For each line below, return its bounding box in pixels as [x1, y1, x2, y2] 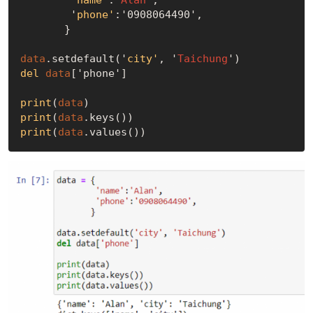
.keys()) [82, 111, 133, 124]
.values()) [82, 126, 146, 139]
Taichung [177, 52, 228, 66]
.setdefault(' [45, 52, 127, 66]
